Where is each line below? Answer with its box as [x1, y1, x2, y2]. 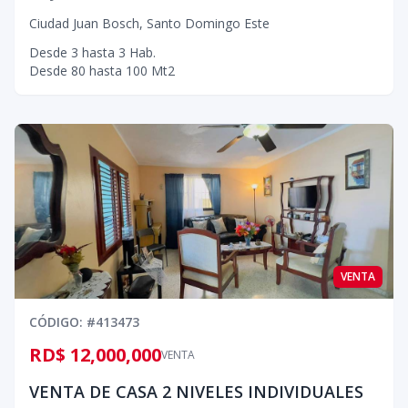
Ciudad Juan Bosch [29, 15, 139, 32]
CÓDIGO [29, 313, 79, 331]
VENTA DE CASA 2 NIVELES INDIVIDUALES [29, 381, 363, 403]
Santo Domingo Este [147, 15, 270, 32]
